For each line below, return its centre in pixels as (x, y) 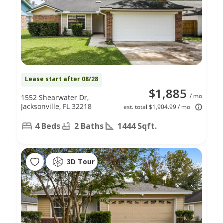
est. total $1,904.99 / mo (157, 107)
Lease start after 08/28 (61, 79)
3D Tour (81, 162)
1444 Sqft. (137, 126)
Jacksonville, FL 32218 (56, 106)
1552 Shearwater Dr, (55, 97)
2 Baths (89, 126)
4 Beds (48, 126)
